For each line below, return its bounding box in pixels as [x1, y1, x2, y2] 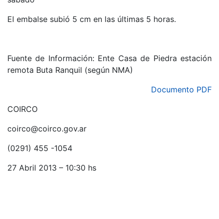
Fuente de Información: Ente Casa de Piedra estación [7, 53, 212, 63]
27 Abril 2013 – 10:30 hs [7, 163, 96, 173]
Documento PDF [151, 85, 212, 94]
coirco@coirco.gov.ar [7, 124, 87, 133]
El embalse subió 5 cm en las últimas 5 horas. [7, 14, 176, 24]
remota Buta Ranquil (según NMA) [7, 65, 133, 75]
